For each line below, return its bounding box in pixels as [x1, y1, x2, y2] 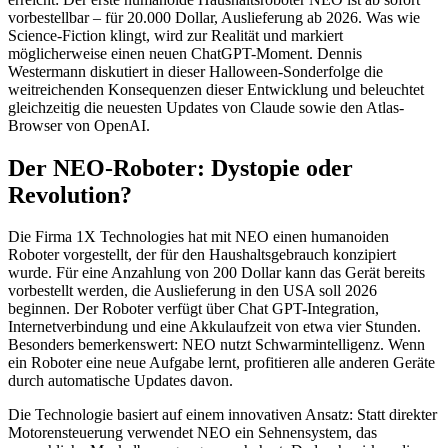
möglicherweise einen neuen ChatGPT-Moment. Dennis [8, 44, 362, 62]
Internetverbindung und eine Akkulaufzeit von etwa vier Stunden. [8, 318, 421, 336]
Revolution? [8, 181, 132, 208]
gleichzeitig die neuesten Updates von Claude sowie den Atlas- [8, 98, 404, 116]
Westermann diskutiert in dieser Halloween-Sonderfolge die [8, 62, 383, 80]
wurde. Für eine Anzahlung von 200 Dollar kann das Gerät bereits [8, 264, 425, 282]
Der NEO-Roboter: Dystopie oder [8, 154, 353, 181]
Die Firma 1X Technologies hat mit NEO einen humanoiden [8, 228, 389, 246]
